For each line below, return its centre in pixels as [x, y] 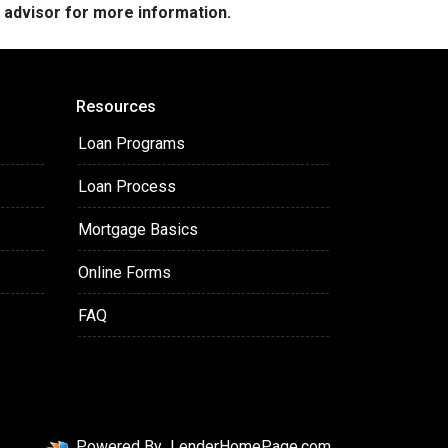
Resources [116, 106]
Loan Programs [131, 143]
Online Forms [124, 272]
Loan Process [127, 186]
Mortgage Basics [138, 229]
